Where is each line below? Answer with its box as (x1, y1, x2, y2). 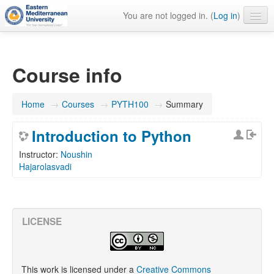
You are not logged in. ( (123, 9, 213, 21)
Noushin (61, 148, 92, 160)
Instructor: (19, 148, 61, 160)
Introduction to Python (32, 125, 191, 146)
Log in (213, 9, 237, 21)
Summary (166, 98, 203, 110)
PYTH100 (111, 98, 149, 110)
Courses (62, 98, 94, 110)
